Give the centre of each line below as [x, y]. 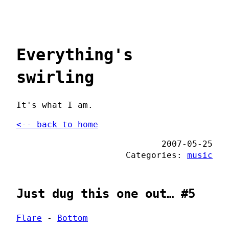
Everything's [75, 55]
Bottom [73, 218]
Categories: [156, 155]
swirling [55, 77]
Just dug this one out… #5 [106, 193]
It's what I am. [55, 105]
